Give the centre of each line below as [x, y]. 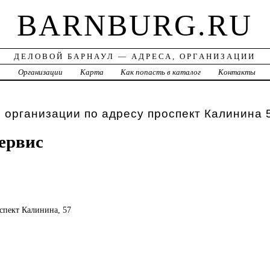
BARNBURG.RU [135, 26]
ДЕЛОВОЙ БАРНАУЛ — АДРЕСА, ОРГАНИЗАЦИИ [135, 57]
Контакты [237, 72]
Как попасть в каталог [161, 72]
